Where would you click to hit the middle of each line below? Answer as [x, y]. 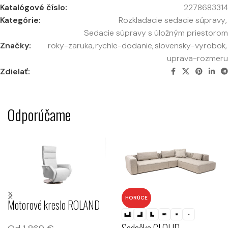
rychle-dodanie [124, 45]
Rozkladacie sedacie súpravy [172, 20]
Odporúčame [39, 114]
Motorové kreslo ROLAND [54, 205]
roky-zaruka [70, 45]
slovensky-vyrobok [190, 45]
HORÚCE [136, 198]
